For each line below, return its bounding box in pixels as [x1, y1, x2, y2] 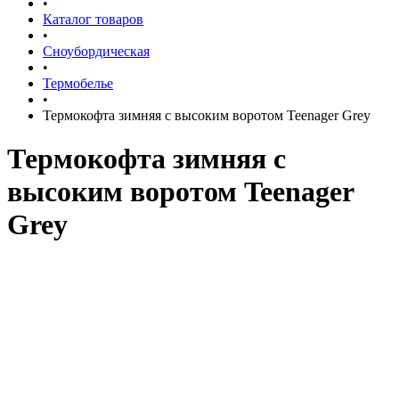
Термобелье [43, 75, 113, 91]
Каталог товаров [43, 11, 143, 27]
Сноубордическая [43, 43, 150, 59]
